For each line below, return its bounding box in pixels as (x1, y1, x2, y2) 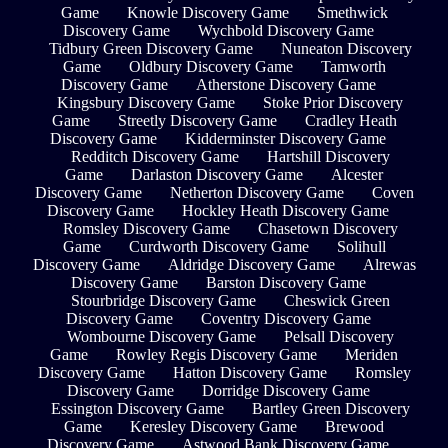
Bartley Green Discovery (251, 399, 410, 417)
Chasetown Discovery (257, 219, 398, 237)
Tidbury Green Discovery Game (48, 39, 253, 57)
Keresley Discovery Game (130, 417, 297, 435)
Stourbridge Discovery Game (70, 291, 256, 309)
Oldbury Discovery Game (128, 57, 293, 75)
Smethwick (316, 3, 388, 21)
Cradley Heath (304, 111, 397, 129)
